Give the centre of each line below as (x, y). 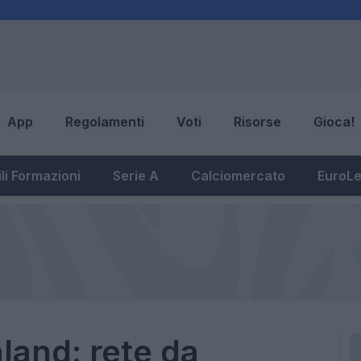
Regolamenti (105, 122)
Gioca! (334, 122)
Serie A (136, 175)
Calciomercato (238, 175)
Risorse (257, 122)
